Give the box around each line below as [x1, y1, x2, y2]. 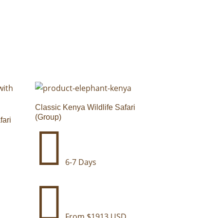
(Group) [35, 113, 62, 122]
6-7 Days [63, 157, 97, 168]
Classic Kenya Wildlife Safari [35, 103, 136, 112]
